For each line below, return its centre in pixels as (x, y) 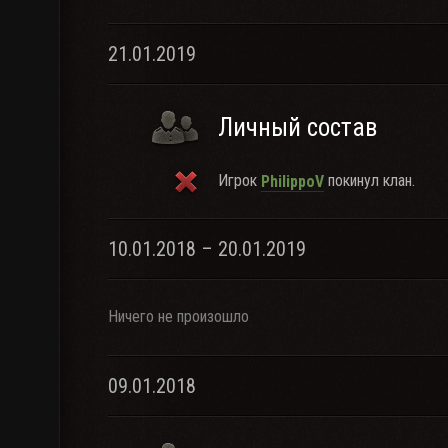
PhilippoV (292, 181)
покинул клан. (369, 180)
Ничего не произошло (178, 316)
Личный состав (297, 127)
